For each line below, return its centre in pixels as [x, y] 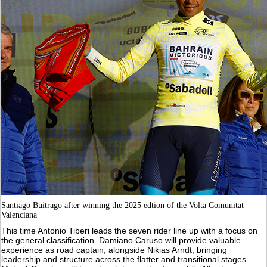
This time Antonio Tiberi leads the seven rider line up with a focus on [130, 230]
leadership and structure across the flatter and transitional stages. [125, 259]
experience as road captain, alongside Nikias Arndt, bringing [114, 249]
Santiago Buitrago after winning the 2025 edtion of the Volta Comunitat [123, 205]
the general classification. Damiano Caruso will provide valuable [121, 240]
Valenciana [19, 215]
